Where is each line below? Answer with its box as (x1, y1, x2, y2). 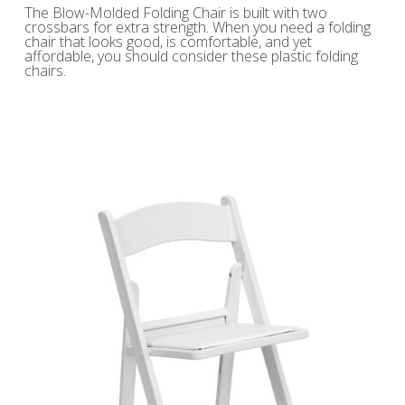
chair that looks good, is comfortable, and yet (24, 32, 312, 52)
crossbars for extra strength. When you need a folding (24, 17, 371, 38)
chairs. (24, 61, 66, 81)
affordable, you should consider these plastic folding (24, 46, 358, 67)
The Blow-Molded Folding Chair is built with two (24, 3, 327, 24)
